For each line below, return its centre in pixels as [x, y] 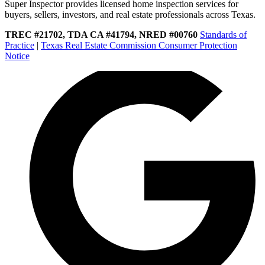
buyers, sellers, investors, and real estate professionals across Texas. [130, 14]
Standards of [223, 34]
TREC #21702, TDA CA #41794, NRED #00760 [101, 34]
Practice [20, 45]
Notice [17, 56]
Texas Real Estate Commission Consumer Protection [139, 45]
